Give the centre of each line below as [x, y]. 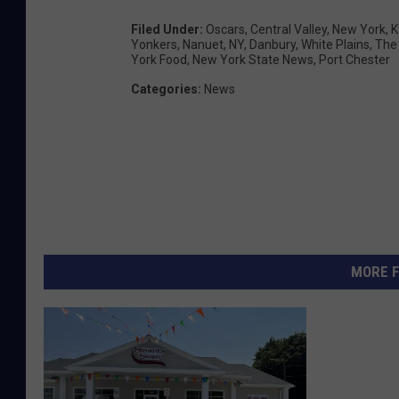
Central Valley [289, 29]
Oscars [225, 29]
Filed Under [165, 29]
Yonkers [154, 44]
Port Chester [354, 59]
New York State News [253, 59]
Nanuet [203, 44]
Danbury [273, 44]
